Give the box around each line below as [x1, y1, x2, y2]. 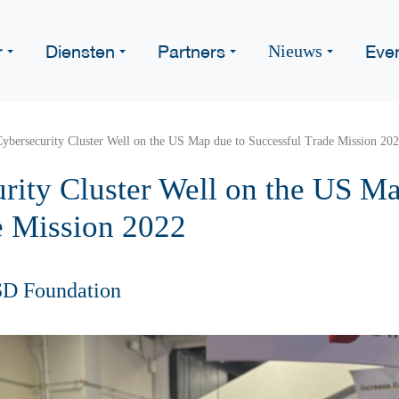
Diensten [45, 40, 115, 61]
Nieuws [268, 41, 322, 61]
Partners [158, 40, 225, 61]
